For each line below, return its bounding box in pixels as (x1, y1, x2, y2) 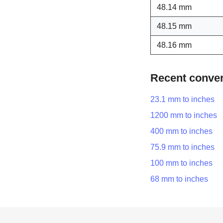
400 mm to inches (150, 127, 213, 135)
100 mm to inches (150, 159, 213, 167)
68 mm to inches (150, 175, 208, 183)
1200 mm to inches (150, 111, 217, 119)
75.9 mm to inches (150, 143, 215, 151)
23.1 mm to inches (150, 95, 215, 104)
